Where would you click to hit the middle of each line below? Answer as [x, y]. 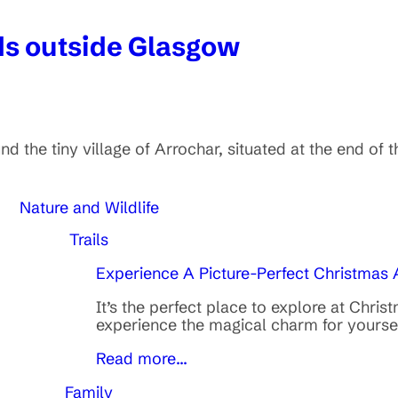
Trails [89, 239]
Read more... [141, 358]
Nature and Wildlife [89, 207]
